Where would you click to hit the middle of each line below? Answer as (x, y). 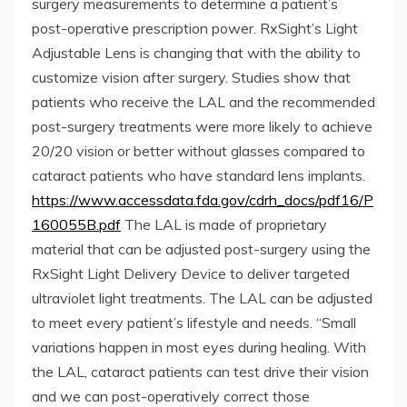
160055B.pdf (76, 224)
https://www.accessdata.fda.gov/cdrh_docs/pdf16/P (203, 199)
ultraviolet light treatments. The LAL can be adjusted (202, 298)
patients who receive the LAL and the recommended (203, 101)
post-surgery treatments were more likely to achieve (202, 126)
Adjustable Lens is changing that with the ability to (196, 52)
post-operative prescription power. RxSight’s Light (195, 28)
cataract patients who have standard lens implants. (199, 175)
